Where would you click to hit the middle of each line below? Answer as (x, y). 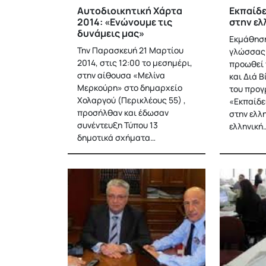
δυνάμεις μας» (111, 33)
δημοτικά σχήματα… (116, 137)
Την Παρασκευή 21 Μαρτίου (130, 50)
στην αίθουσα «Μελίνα (121, 75)
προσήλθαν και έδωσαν (123, 113)
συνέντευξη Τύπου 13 (118, 125)
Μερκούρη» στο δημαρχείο (130, 88)
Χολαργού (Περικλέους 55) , (132, 100)
